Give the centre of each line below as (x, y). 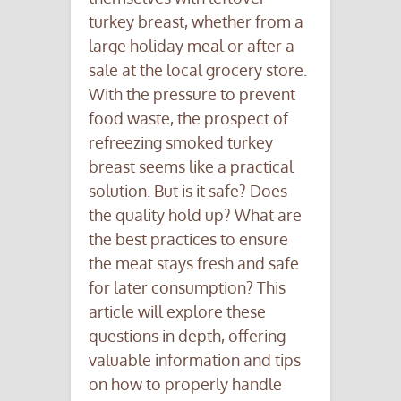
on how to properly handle (185, 384)
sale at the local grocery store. (198, 69)
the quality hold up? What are (195, 214)
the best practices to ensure (188, 239)
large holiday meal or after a (192, 45)
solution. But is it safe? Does (188, 190)
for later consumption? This (187, 287)
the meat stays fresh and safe (194, 263)
